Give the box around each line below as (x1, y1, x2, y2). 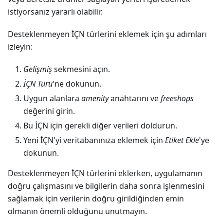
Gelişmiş (23, 63, 52, 74)
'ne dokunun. (53, 78, 101, 89)
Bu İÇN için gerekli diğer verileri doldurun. (23, 120, 177, 131)
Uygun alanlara (23, 92, 81, 104)
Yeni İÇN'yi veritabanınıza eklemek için (23, 134, 165, 145)
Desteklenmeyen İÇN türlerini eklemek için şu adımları (8, 28, 207, 39)
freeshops (161, 92, 194, 104)
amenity (81, 92, 109, 104)
